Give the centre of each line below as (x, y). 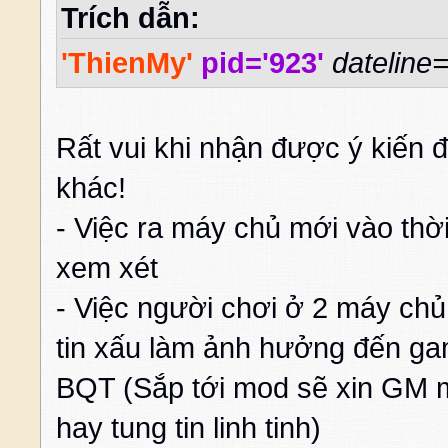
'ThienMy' (127, 63)
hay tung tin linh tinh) (188, 428)
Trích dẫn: (130, 18)
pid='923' (262, 63)
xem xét (107, 268)
